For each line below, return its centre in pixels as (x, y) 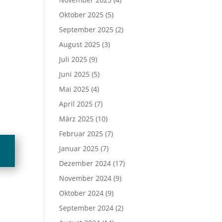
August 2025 (80, 44)
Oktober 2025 (82, 15)
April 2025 (76, 104)
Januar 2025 (79, 148)
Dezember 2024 (85, 163)
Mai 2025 (74, 89)
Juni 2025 (75, 74)
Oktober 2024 (82, 193)
